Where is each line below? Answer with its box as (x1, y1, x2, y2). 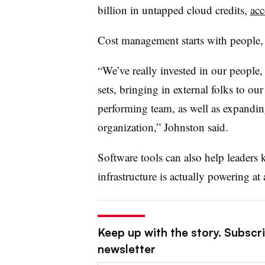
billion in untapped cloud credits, (97, 2, 250, 17)
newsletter (97, 241, 156, 256)
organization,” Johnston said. (97, 119, 232, 134)
